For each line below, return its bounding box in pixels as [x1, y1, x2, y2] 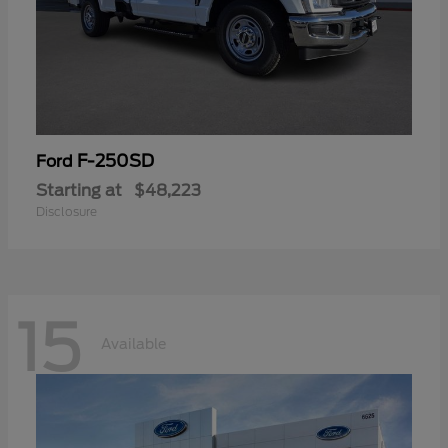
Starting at [36, 181, 122, 201]
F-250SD [77, 151, 154, 172]
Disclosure [36, 204, 97, 220]
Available [101, 335, 166, 352]
